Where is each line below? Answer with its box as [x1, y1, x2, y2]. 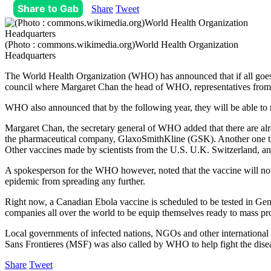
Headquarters [5, 50, 56, 60]
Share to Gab [18, 2, 79, 15]
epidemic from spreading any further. [5, 175, 145, 186]
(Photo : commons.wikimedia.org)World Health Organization [5, 39, 238, 50]
